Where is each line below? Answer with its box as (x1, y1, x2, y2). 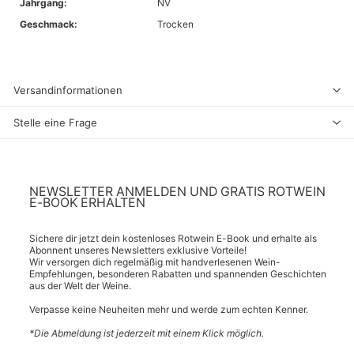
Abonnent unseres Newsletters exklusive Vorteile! (29, 243, 247, 256)
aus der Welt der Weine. (29, 279, 131, 292)
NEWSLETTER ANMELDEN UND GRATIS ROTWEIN (29, 183, 326, 199)
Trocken (157, 17, 194, 30)
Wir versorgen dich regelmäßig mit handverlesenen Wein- (29, 255, 281, 268)
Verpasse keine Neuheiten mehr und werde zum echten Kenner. (29, 303, 308, 315)
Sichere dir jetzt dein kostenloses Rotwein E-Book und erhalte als (29, 232, 317, 244)
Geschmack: (20, 17, 77, 30)
